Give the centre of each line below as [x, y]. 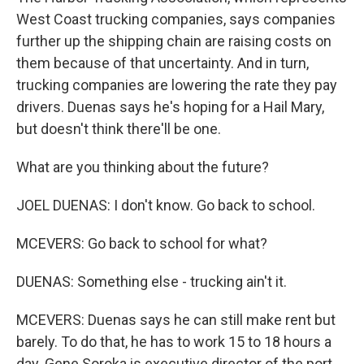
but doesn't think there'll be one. [119, 129]
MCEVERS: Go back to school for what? [142, 243]
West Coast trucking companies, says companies [176, 19]
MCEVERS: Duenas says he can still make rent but [176, 320]
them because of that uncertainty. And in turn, [162, 63]
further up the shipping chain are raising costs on [174, 41]
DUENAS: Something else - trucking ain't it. [152, 282]
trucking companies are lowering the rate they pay [177, 85]
